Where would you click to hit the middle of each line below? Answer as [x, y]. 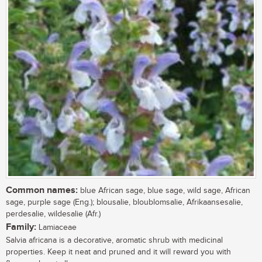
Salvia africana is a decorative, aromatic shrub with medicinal [114, 241]
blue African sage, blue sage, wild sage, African [164, 191]
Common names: [42, 191]
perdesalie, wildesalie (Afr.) [53, 214]
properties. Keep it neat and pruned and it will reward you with [118, 252]
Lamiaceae [56, 228]
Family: [21, 227]
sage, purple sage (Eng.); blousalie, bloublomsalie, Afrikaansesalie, [124, 203]
